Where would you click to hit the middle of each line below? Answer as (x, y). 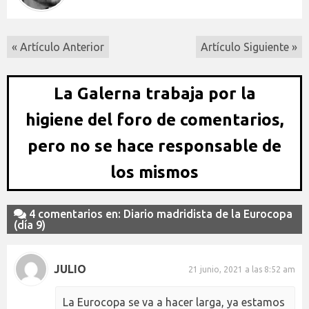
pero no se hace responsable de (154, 146)
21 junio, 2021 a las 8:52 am (242, 269)
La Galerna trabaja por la (154, 94)
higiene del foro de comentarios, (154, 120)
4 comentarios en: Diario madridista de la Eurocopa (159, 214)
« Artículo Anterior (58, 47)
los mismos (154, 172)
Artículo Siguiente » (249, 47)
